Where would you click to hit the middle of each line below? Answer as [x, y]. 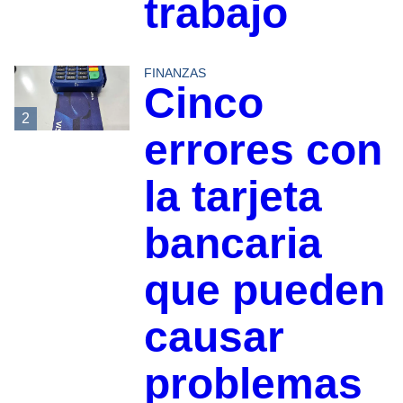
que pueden [264, 290]
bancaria [233, 243]
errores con [263, 149]
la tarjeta [233, 196]
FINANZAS [175, 72]
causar [214, 336]
